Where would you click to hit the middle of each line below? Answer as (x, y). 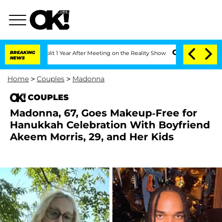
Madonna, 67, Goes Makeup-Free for (104, 113)
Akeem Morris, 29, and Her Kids (92, 137)
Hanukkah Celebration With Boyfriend (110, 125)
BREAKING (23, 52)
